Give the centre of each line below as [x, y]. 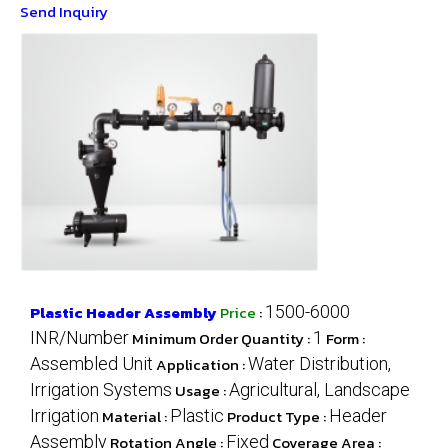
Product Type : [278, 416]
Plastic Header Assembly [123, 312]
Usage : [202, 390]
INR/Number [79, 337]
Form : [345, 338]
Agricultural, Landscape [319, 389]
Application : [202, 364]
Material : [136, 416]
